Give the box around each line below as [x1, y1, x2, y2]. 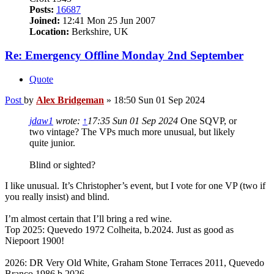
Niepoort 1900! [5, 235, 64, 246]
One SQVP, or [178, 115, 237, 126]
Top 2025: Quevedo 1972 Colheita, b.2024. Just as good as [5, 224, 234, 235]
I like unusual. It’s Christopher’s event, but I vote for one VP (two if [5, 180, 265, 191]
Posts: [29, 4, 54, 15]
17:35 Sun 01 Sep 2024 [87, 115, 178, 126]
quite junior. [29, 137, 75, 148]
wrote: [53, 115, 83, 126]
